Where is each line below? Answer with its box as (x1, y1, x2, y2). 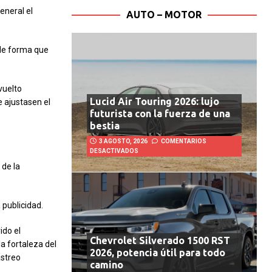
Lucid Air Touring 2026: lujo (89, 96, 219, 107)
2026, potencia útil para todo (89, 247, 225, 259)
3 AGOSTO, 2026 (98, 138, 148, 145)
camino (89, 259, 123, 271)
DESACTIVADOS (89, 148, 138, 155)
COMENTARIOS (160, 138, 206, 145)
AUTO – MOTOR (126, 8, 202, 20)
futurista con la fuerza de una (89, 108, 230, 120)
